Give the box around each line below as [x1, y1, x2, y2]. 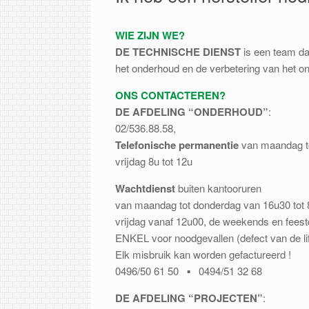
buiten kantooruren [175, 180, 261, 195]
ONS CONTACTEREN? [115, 87, 226, 103]
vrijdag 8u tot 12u [115, 153, 192, 168]
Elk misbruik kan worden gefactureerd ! [115, 246, 291, 261]
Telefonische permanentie [115, 137, 241, 152]
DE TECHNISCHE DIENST [115, 43, 241, 59]
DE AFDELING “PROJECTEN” [115, 290, 263, 306]
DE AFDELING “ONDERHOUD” [115, 103, 268, 119]
